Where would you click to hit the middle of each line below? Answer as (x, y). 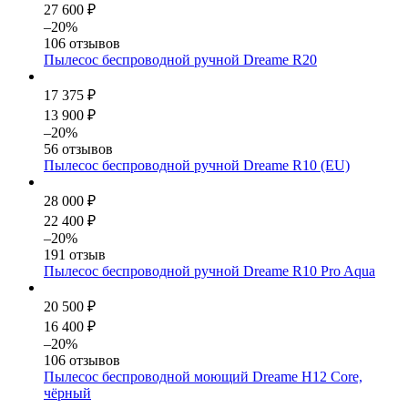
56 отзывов (78, 148)
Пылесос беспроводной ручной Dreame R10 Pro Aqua (209, 270)
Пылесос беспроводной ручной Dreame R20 (180, 59)
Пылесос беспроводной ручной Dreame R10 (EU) (197, 165)
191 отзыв (75, 254)
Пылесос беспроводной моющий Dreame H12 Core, (203, 376)
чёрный (67, 393)
